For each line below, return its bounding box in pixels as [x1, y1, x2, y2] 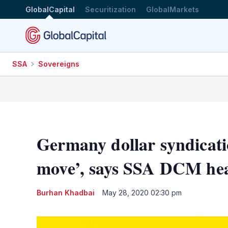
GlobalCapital [25, 5, 75, 14]
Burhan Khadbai [37, 188, 95, 197]
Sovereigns [38, 60, 79, 68]
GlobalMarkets [146, 5, 199, 14]
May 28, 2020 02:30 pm [102, 188, 182, 197]
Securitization [85, 5, 136, 14]
